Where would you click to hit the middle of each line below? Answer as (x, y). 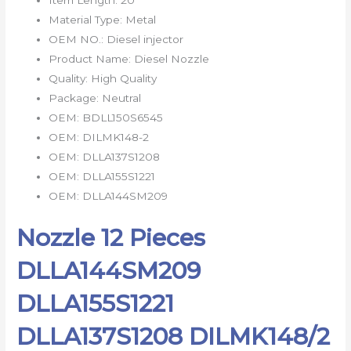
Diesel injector (145, 39)
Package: (76, 98)
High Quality (124, 78)
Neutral (122, 98)
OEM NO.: (78, 39)
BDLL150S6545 (123, 117)
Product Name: (92, 58)
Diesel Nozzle (172, 58)
